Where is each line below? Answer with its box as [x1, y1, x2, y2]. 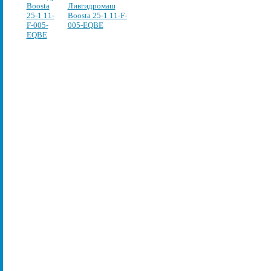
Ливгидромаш [67, 1, 116, 10]
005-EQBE [67, 21, 103, 30]
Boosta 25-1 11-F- [67, 11, 127, 20]
